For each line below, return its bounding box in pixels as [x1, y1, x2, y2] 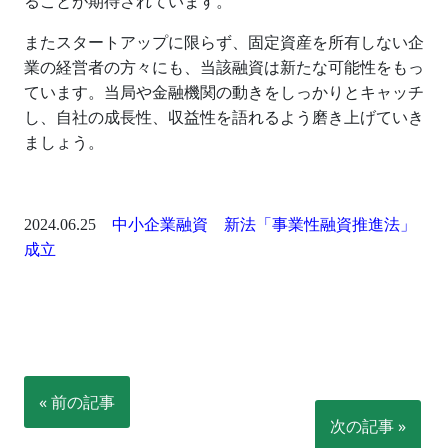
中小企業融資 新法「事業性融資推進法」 [112, 216, 416, 234]
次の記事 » [330, 415, 406, 438]
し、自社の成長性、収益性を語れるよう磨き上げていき [24, 109, 424, 127]
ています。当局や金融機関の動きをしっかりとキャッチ [24, 84, 424, 102]
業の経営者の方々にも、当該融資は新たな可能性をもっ [24, 59, 424, 77]
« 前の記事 [39, 391, 115, 414]
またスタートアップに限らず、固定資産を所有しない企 [24, 34, 424, 52]
